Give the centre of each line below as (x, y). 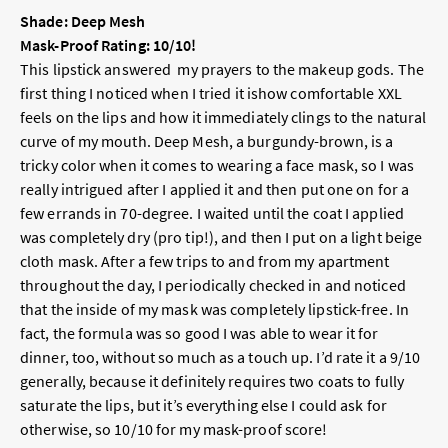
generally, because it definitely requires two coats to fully (212, 381)
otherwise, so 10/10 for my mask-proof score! (174, 429)
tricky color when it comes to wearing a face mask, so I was (217, 165)
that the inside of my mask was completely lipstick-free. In (214, 309)
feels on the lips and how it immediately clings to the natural (223, 117)
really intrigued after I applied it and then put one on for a (215, 189)
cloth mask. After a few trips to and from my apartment (205, 261)
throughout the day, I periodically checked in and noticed (213, 285)
